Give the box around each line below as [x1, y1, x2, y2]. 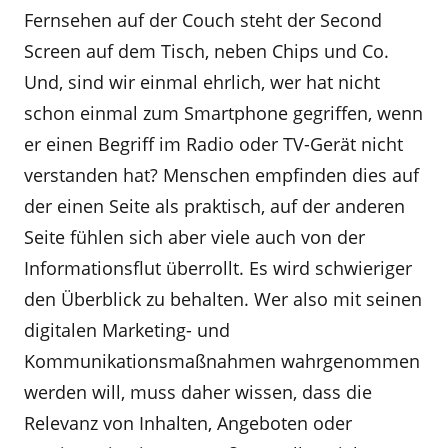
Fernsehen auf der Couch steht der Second [24, 8, 382, 32]
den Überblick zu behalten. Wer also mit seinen [24, 287, 422, 311]
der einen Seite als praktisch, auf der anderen [24, 194, 405, 218]
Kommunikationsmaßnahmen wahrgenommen [24, 349, 420, 373]
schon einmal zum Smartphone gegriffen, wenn [24, 101, 423, 125]
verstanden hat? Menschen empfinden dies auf [24, 163, 419, 187]
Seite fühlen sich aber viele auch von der [24, 225, 365, 249]
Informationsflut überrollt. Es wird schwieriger [24, 256, 412, 280]
